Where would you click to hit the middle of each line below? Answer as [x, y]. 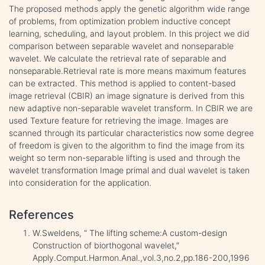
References [41, 214]
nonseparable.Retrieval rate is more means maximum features [127, 70]
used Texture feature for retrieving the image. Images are [119, 120]
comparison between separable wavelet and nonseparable [121, 46]
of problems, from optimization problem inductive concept [120, 21]
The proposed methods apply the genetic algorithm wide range [129, 8]
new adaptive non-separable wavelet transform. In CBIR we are [131, 108]
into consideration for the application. [80, 182]
